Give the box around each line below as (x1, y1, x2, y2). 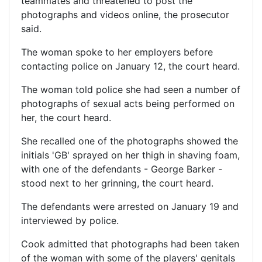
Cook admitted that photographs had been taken (21, 238, 239, 250)
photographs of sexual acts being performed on (21, 98, 235, 110)
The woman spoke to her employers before (21, 46, 213, 58)
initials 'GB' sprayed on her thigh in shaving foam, (21, 149, 240, 161)
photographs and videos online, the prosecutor (21, 9, 229, 21)
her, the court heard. (21, 112, 111, 124)
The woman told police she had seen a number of (21, 84, 240, 96)
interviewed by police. (21, 215, 119, 227)
